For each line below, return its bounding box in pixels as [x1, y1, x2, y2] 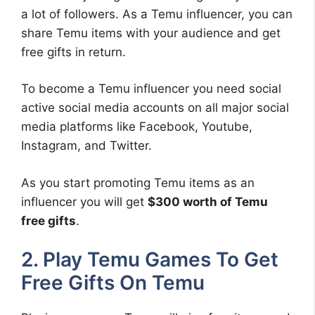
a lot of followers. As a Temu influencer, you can [21, 6, 292, 21]
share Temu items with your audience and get [21, 25, 281, 40]
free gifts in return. [21, 44, 126, 59]
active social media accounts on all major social [21, 101, 289, 115]
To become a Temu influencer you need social [21, 82, 281, 96]
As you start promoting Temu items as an [21, 175, 255, 190]
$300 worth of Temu [148, 194, 268, 209]
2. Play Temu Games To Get [21, 247, 278, 272]
